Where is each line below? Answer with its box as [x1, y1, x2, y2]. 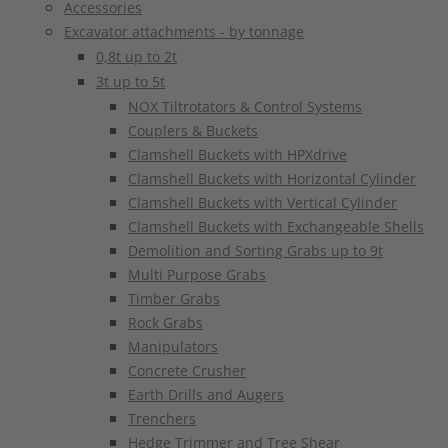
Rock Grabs [128, 313, 203, 332]
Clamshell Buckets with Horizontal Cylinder [128, 169, 416, 188]
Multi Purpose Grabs [128, 265, 266, 284]
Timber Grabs [128, 289, 220, 308]
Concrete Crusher [128, 361, 246, 380]
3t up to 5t [96, 72, 165, 91]
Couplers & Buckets [128, 121, 258, 140]
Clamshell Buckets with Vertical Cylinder [128, 193, 397, 212]
